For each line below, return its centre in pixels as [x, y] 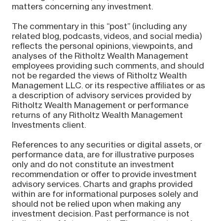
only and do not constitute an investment [93, 164]
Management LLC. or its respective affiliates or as [108, 85]
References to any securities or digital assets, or [107, 144]
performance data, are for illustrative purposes [103, 154]
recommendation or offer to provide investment [104, 174]
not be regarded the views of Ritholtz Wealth [99, 75]
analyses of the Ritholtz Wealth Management [100, 55]
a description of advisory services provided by [101, 95]
